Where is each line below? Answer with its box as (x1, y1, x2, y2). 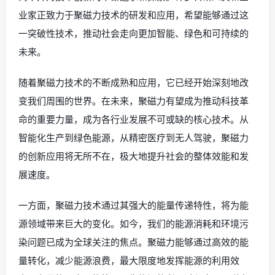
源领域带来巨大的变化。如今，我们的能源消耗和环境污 (18, 217, 249, 230)
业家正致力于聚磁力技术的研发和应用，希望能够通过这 (18, 9, 249, 21)
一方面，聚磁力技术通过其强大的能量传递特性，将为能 (18, 199, 249, 211)
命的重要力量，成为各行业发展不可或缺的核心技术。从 (18, 113, 249, 125)
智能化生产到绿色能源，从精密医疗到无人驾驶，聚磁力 (18, 131, 249, 144)
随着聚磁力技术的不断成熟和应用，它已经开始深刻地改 (18, 76, 249, 88)
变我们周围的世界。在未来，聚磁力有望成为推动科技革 (18, 95, 249, 107)
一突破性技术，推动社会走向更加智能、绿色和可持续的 (18, 27, 249, 39)
